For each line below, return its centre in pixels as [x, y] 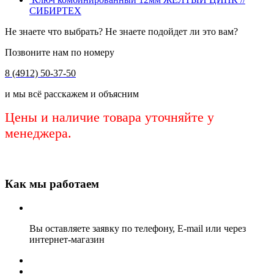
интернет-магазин [67, 239]
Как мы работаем [52, 184]
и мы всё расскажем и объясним [72, 94]
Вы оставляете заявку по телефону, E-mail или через [138, 228]
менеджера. [38, 133]
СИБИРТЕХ [55, 11]
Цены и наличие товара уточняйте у [109, 117]
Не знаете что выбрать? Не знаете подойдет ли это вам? [121, 32]
